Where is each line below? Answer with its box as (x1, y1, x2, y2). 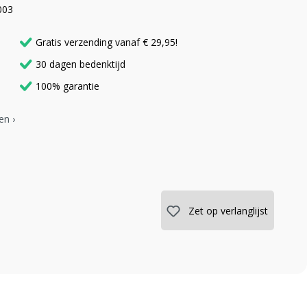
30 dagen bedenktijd (36, 58, 126, 71)
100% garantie (36, 79, 100, 93)
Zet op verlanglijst (188, 204, 269, 217)
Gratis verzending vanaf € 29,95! (36, 36, 178, 49)
